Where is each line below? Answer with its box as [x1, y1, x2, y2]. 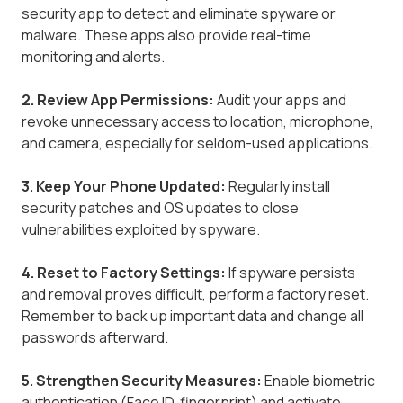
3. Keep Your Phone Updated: [22, 175, 226, 196]
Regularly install [226, 175, 330, 196]
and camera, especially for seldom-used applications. [22, 132, 372, 153]
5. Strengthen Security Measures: [22, 370, 262, 390]
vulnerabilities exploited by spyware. [22, 219, 260, 239]
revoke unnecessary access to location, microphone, [22, 111, 373, 131]
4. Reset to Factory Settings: [22, 262, 226, 282]
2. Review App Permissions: [22, 89, 214, 110]
